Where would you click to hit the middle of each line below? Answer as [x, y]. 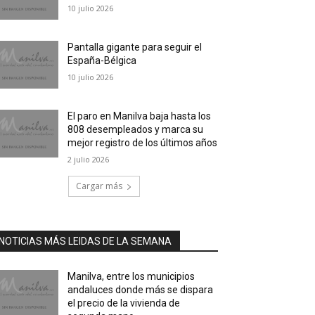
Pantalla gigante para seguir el [135, 47]
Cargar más [99, 186]
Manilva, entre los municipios [131, 277]
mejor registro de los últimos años [143, 143]
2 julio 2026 [89, 160]
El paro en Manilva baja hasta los [140, 116]
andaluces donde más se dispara [141, 290]
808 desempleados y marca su [136, 130]
